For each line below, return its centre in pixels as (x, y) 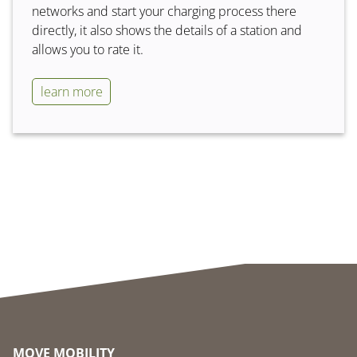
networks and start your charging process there (164, 11)
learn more (71, 91)
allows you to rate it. (88, 49)
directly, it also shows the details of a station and (167, 30)
